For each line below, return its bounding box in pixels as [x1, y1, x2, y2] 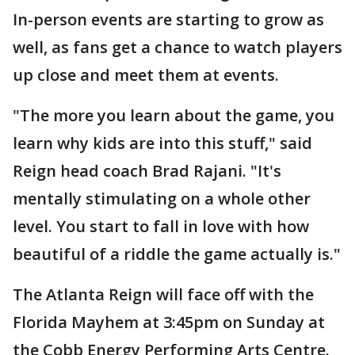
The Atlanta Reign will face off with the [13, 284, 314, 305]
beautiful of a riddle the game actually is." [13, 243, 341, 265]
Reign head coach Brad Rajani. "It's [13, 160, 281, 181]
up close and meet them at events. [13, 64, 279, 86]
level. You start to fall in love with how [13, 216, 309, 237]
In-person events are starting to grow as [13, 9, 324, 30]
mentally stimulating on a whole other [13, 188, 311, 209]
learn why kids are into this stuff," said [13, 132, 312, 154]
